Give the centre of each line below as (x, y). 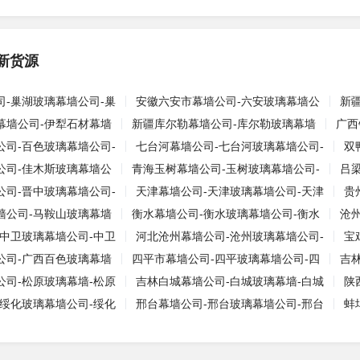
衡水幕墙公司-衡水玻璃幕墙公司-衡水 (226, 214)
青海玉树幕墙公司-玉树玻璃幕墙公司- (226, 169)
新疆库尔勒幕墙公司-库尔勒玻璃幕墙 (224, 124)
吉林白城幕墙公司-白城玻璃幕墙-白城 (230, 281)
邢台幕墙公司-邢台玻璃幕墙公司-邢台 (230, 304)
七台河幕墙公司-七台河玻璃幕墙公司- (230, 146)
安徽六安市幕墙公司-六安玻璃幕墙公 (228, 101)
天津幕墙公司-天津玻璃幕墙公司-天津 (230, 191)
